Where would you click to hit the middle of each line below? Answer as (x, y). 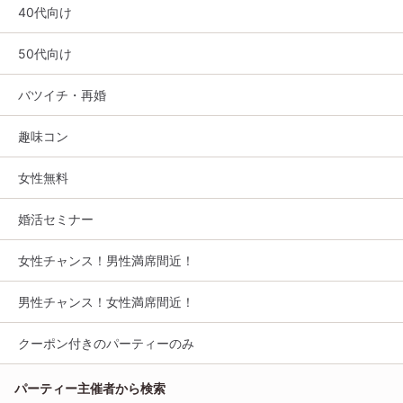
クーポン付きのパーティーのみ (106, 343)
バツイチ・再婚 (62, 94)
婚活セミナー (56, 219)
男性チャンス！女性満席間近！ (106, 301)
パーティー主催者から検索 (90, 388)
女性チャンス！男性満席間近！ (106, 260)
